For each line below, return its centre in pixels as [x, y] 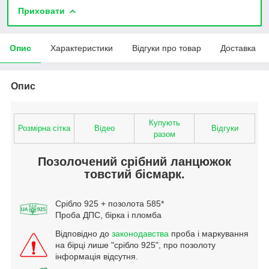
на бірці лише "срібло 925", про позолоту [135, 245]
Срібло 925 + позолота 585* [110, 203]
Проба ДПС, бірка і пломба [108, 215]
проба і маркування [209, 233]
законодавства [140, 233]
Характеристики [82, 48]
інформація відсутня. [97, 256]
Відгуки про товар [167, 48]
